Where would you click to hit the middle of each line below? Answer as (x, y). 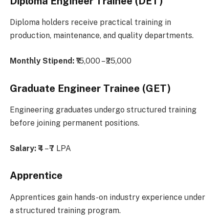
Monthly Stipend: (42, 61)
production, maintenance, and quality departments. (102, 36)
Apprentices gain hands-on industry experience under (108, 197)
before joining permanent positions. (75, 123)
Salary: (23, 148)
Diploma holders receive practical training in (90, 22)
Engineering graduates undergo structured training (103, 110)
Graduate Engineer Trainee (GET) (90, 88)
